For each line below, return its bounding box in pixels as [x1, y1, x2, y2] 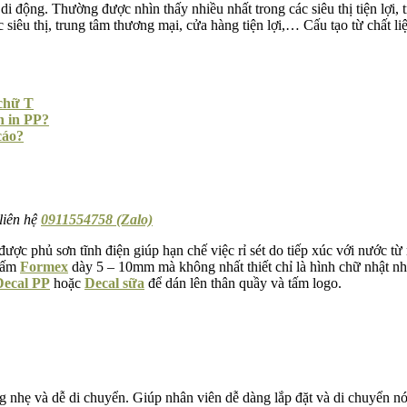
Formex [20, 258, 68, 274]
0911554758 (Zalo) [41, 211, 153, 227]
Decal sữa [84, 274, 144, 291]
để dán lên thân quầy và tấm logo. [144, 274, 342, 291]
